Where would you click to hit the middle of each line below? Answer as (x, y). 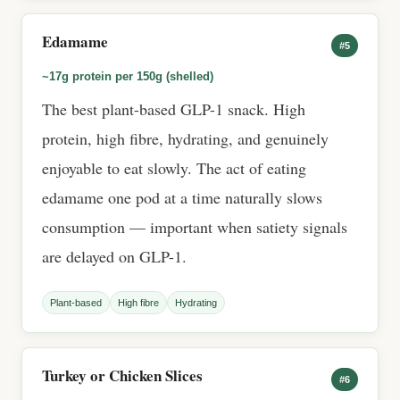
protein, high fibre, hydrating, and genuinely (185, 138)
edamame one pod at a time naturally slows (182, 197)
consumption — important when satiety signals (195, 227)
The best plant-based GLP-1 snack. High (174, 109)
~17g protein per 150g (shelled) (128, 76)
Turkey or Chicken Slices (122, 375)
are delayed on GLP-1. (114, 256)
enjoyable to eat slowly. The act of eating (174, 168)
